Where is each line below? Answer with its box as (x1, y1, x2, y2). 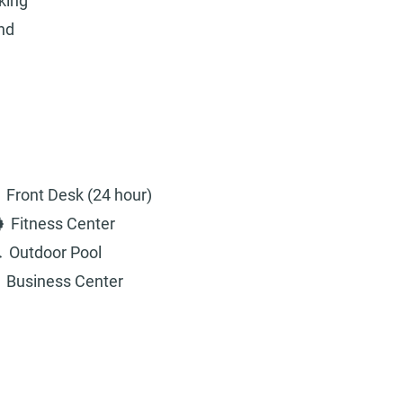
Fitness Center (10, 214, 115, 234)
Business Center (6, 272, 124, 291)
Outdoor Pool (8, 243, 102, 263)
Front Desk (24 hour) (6, 185, 153, 205)
